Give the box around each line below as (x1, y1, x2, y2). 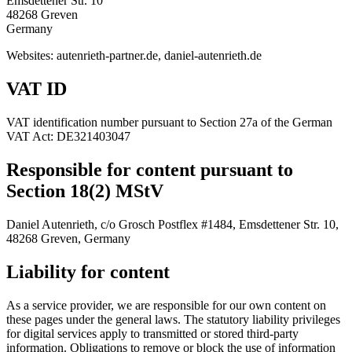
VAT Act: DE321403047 (6, 130, 130, 144)
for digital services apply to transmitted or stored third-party (6, 326, 299, 340)
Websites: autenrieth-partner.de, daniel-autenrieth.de (6, 49, 262, 63)
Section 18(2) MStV (6, 181, 163, 202)
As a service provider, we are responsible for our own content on (6, 298, 326, 312)
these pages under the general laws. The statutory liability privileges (6, 312, 340, 326)
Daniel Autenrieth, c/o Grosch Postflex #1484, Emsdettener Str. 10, (6, 218, 339, 232)
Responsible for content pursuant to (6, 159, 293, 181)
